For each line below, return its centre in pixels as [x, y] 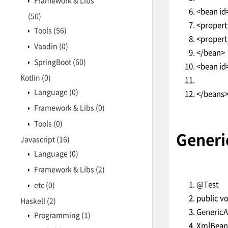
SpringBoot [53, 62]
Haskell [34, 201]
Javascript [38, 139]
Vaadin [46, 46]
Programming [57, 215]
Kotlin [31, 77]
